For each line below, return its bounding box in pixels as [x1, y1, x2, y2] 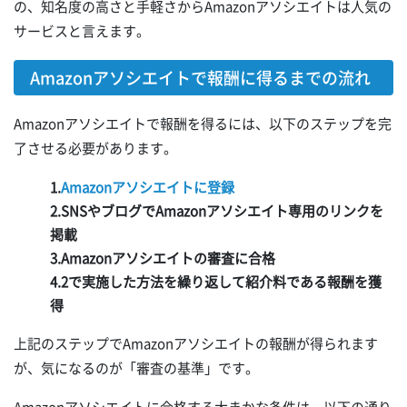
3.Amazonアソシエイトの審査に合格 [50, 248, 275, 269]
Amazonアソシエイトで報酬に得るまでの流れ [30, 65, 371, 91]
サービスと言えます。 [14, 21, 150, 42]
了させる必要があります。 [14, 138, 177, 159]
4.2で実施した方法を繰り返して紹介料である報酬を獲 [50, 272, 382, 293]
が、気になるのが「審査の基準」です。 [14, 358, 259, 379]
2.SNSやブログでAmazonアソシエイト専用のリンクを [50, 201, 383, 222]
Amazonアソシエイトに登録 [61, 177, 234, 198]
